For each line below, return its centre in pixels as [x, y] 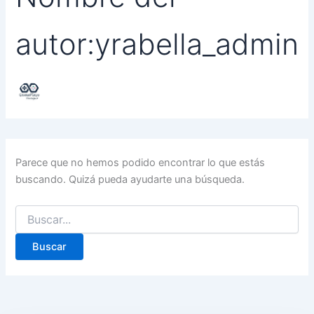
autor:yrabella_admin [157, 44]
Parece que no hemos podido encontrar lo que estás [141, 162]
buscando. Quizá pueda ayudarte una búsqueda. [130, 179]
